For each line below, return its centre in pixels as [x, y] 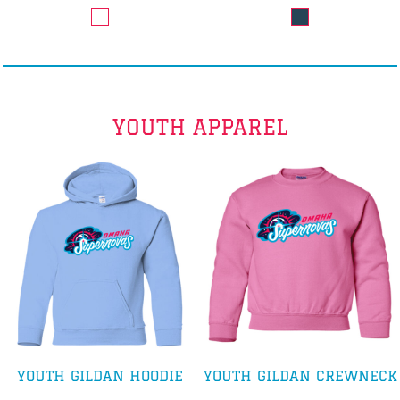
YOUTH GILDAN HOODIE [100, 375]
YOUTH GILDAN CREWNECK [300, 375]
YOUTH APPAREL [200, 126]
